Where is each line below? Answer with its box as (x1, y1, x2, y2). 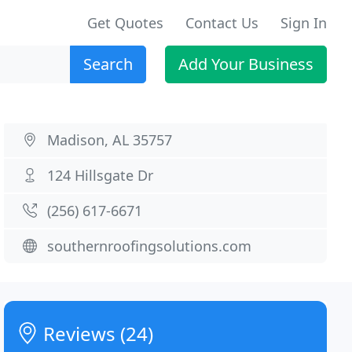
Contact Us (185, 13, 258, 32)
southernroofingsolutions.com (47, 236, 252, 255)
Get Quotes (87, 13, 163, 32)
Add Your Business (178, 53, 313, 75)
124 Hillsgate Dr (47, 166, 154, 185)
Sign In (280, 13, 327, 32)
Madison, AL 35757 (47, 130, 173, 149)
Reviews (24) (38, 321, 154, 346)
